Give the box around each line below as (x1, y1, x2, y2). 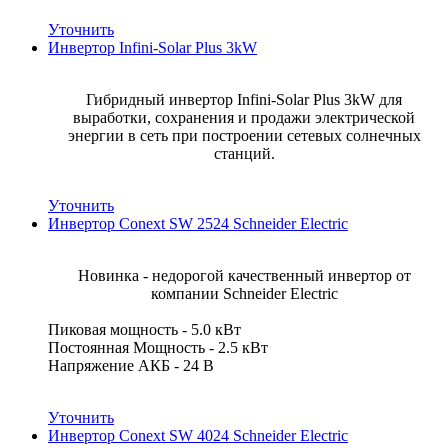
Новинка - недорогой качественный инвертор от (77, 266, 411, 284)
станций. (213, 144, 275, 162)
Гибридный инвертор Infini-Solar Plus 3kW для (86, 90, 402, 108)
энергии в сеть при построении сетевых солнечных (67, 126, 421, 144)
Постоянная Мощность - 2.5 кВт (48, 338, 272, 356)
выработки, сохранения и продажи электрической (73, 108, 415, 126)
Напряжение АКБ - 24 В (48, 356, 214, 374)
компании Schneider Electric (150, 284, 338, 302)
